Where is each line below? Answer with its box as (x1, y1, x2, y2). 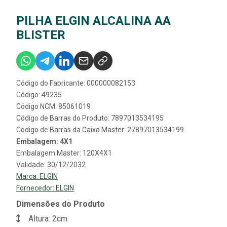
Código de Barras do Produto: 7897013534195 (16, 114, 164, 123)
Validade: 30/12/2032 (16, 161, 86, 169)
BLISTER (16, 28, 65, 43)
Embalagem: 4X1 (16, 137, 72, 146)
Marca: (16, 172, 40, 181)
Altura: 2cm (26, 214, 67, 224)
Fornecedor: (16, 184, 56, 193)
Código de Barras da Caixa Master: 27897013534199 (16, 126, 184, 134)
